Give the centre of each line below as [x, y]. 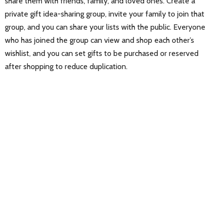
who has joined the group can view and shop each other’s [100, 40]
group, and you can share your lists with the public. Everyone [105, 27]
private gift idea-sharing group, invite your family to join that [105, 14]
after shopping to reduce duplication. [66, 67]
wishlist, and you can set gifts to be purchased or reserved [102, 54]
